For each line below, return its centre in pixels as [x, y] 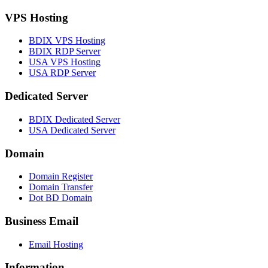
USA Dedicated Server [72, 130]
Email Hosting [56, 244]
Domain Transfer [61, 187]
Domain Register [61, 176]
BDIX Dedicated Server [74, 119]
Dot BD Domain [60, 198]
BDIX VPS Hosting [67, 41]
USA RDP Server [62, 73]
